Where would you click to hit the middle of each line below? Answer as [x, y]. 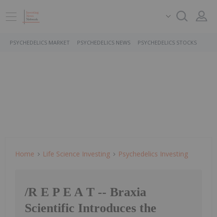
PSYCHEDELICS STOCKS [167, 42]
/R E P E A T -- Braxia [85, 192]
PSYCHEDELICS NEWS [104, 42]
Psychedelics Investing [153, 154]
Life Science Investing [76, 154]
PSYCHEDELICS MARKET [40, 42]
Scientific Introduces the [91, 208]
